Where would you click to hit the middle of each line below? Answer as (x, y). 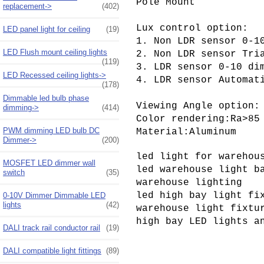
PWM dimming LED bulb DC (51, 130)
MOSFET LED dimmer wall (49, 163)
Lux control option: (192, 28)
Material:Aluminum (186, 132)
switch (14, 172)
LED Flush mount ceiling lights (55, 52)
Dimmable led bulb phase (46, 98)
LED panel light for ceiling (47, 29)
